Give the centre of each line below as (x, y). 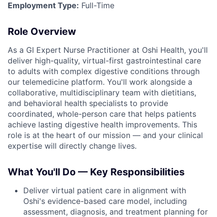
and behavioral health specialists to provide (88, 103)
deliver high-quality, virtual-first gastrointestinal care (104, 61)
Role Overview (42, 32)
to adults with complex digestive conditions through (104, 71)
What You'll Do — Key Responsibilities (96, 172)
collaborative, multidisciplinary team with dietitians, (102, 93)
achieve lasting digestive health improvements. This (102, 125)
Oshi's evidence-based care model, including (105, 201)
